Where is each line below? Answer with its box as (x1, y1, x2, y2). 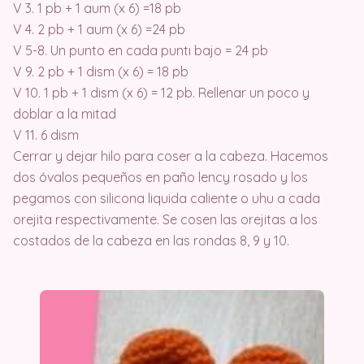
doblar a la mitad (13, 105, 116, 122)
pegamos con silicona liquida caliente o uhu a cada (13, 189, 320, 206)
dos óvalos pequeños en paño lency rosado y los (13, 168, 308, 185)
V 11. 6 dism (13, 126, 79, 143)
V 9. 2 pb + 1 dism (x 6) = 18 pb (13, 63, 188, 80)
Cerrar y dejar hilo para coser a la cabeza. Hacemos (13, 147, 328, 164)
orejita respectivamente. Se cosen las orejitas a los (13, 210, 318, 227)
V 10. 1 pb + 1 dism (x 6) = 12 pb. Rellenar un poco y (13, 84, 310, 101)
